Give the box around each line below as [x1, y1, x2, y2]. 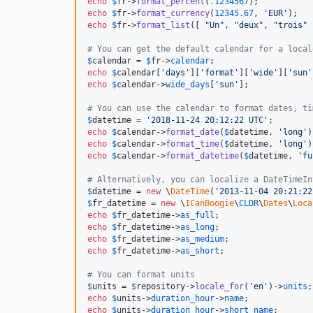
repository [136, 282, 185, 292]
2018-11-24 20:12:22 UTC [151, 115, 263, 126]
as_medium [180, 234, 224, 245]
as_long [180, 222, 214, 233]
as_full [180, 210, 214, 221]
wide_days [166, 80, 210, 90]
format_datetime [166, 151, 239, 161]
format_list [136, 20, 190, 31]
